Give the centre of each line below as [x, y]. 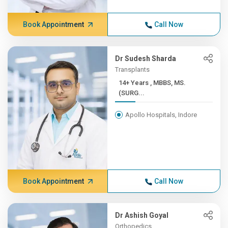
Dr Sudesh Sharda [146, 59]
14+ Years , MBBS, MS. [135, 83]
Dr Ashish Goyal [142, 215]
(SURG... [132, 93]
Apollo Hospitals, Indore [161, 115]
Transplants [133, 69]
